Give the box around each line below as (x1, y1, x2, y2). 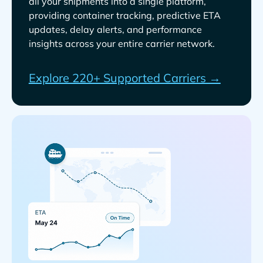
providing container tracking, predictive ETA (28, 9, 221, 21)
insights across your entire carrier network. (28, 37, 215, 49)
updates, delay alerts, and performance (28, 23, 202, 35)
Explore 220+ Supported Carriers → (28, 70, 221, 85)
